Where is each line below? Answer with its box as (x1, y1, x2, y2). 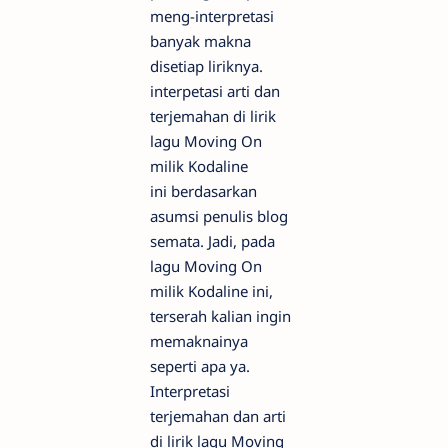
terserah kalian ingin (150, 305, 291, 326)
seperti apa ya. (150, 355, 250, 376)
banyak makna (150, 30, 251, 51)
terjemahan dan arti (150, 405, 286, 426)
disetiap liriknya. (150, 55, 263, 76)
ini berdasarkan (150, 180, 257, 201)
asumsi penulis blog (150, 205, 288, 226)
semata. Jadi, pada (150, 230, 275, 251)
